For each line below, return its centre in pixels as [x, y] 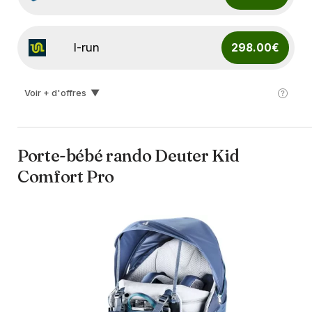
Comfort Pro [66, 177]
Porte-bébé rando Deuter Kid [128, 156]
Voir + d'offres [55, 93]
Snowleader [107, 102]
